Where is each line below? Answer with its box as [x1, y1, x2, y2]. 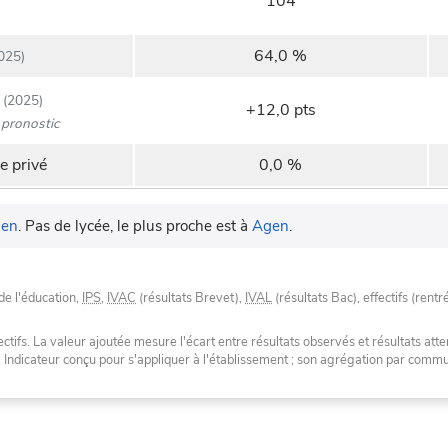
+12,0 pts [245, 99, 316, 122]
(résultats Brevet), [136, 289, 245, 308]
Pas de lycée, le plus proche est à [25, 216, 252, 237]
